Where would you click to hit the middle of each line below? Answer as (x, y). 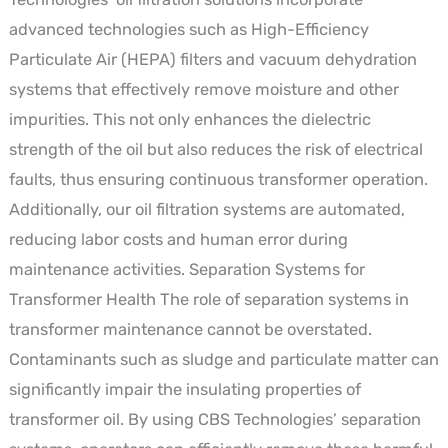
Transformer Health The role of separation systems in (208, 299)
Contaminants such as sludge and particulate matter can (223, 359)
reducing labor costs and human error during (178, 239)
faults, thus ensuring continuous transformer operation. (218, 179)
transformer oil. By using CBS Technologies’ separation (214, 419)
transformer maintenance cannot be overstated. (190, 329)
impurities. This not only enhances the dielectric (189, 119)
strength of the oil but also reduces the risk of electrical (215, 149)
